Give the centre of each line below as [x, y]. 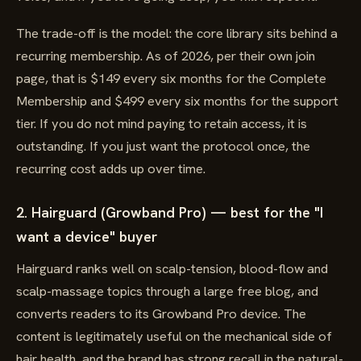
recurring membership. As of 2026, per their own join [166, 56]
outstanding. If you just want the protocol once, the [163, 146]
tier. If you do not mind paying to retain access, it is [162, 123]
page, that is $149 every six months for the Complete [171, 78]
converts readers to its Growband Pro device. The [161, 313]
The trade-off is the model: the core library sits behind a [177, 33]
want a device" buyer [87, 237]
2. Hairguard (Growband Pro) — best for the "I [170, 212]
